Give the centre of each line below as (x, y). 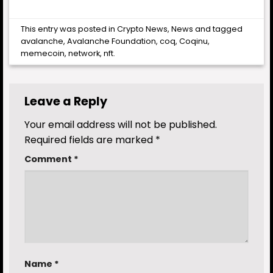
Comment (49, 159)
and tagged (218, 29)
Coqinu (194, 41)
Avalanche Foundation (112, 41)
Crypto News (143, 29)
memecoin (43, 53)
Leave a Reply (67, 102)
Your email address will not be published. (121, 125)
